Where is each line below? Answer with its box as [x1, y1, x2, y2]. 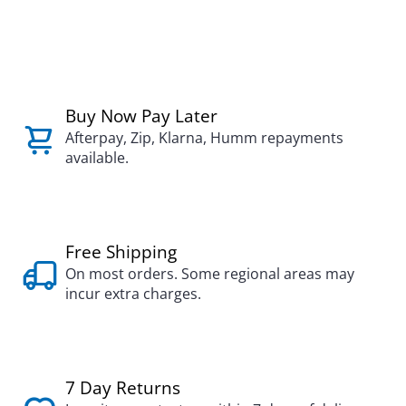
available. [65, 148, 129, 168]
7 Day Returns [65, 376, 180, 399]
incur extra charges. [65, 284, 201, 304]
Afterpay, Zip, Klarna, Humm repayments [65, 128, 343, 148]
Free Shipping [65, 240, 177, 263]
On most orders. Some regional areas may [65, 264, 354, 284]
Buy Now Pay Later [65, 104, 217, 127]
